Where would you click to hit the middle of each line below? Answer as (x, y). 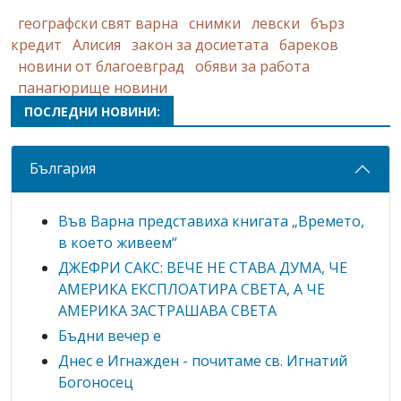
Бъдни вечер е (110, 335)
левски (276, 23)
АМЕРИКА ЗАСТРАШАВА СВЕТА (167, 310)
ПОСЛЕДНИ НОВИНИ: (92, 111)
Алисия (97, 44)
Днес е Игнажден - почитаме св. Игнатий (203, 360)
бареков (309, 44)
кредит (36, 44)
